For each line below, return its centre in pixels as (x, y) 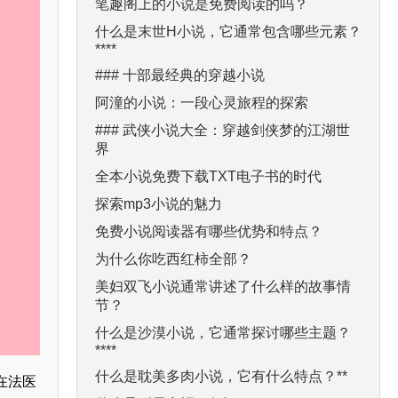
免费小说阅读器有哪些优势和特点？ (209, 231)
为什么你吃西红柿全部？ (173, 259)
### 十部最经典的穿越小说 (180, 75)
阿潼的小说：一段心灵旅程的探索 (202, 102)
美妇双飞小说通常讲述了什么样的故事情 (223, 286)
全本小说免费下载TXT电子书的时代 (208, 176)
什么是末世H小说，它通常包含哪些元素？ (228, 31)
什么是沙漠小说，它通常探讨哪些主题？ (223, 332)
